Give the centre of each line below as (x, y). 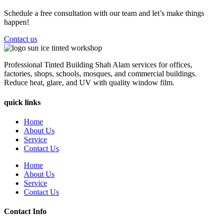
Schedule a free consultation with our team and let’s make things (104, 13)
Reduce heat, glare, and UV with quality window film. (89, 83)
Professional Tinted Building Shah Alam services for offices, (98, 65)
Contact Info (25, 212)
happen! (17, 22)
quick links (22, 102)
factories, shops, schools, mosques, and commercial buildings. (100, 74)
